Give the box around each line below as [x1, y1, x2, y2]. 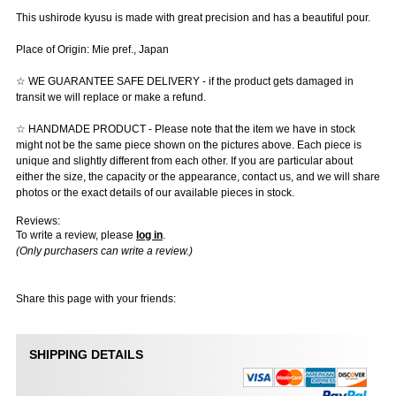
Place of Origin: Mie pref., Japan [15, 43, 169, 57]
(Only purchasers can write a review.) [15, 245, 193, 258]
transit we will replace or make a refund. [15, 91, 206, 104]
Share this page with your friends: [15, 293, 176, 306]
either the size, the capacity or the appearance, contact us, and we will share [15, 171, 380, 184]
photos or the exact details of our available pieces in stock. [15, 187, 294, 200]
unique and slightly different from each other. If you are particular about [15, 155, 353, 168]
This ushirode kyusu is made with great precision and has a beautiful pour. [15, 11, 370, 25]
